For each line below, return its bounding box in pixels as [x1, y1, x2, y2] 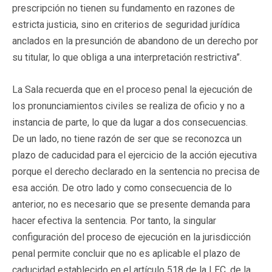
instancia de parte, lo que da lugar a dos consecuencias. [12, 116, 248, 128]
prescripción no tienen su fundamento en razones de [12, 2, 235, 14]
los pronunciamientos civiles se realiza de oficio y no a [12, 100, 245, 112]
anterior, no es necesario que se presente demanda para [12, 198, 250, 210]
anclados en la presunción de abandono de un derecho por [12, 35, 258, 47]
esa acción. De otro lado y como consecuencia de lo [12, 182, 232, 194]
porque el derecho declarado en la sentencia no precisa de [12, 165, 260, 177]
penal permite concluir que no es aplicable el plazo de [12, 247, 240, 259]
